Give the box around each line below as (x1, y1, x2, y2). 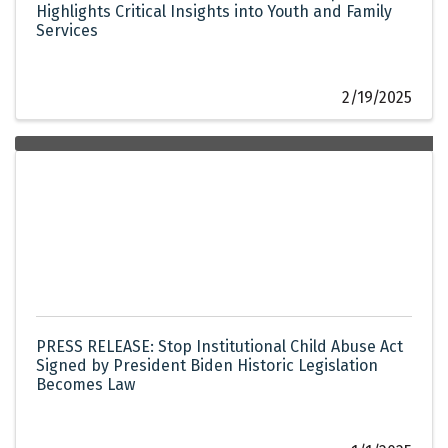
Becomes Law (36, 375, 135, 395)
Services (36, 21, 98, 41)
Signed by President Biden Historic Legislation (36, 356, 378, 376)
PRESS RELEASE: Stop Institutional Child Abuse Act (36, 337, 403, 357)
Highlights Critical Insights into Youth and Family (36, 2, 392, 22)
